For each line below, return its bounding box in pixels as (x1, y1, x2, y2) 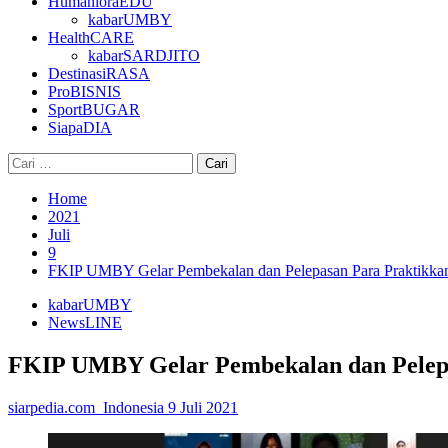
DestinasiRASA (48, 65, 150, 82)
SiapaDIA (48, 119, 112, 136)
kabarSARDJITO (88, 47, 200, 64)
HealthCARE (48, 29, 134, 46)
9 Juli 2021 (168, 398, 238, 416)
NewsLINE (48, 314, 122, 331)
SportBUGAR (48, 101, 140, 118)
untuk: (7, 170, 47, 187)
